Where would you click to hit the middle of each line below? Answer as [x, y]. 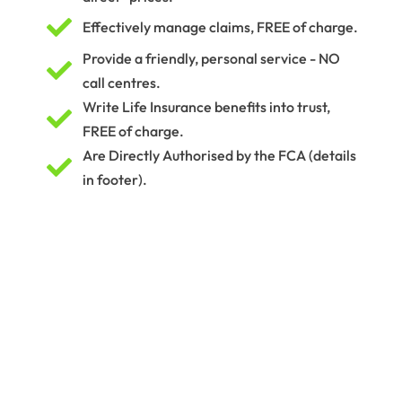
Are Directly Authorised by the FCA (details [219, 155]
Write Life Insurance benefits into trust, [206, 106]
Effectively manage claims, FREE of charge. [220, 27]
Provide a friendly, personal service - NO [211, 58]
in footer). [114, 179]
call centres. [121, 82]
